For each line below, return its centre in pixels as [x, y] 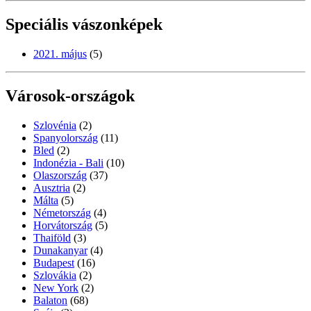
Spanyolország [66, 138]
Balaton [50, 301]
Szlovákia [55, 276]
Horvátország [63, 226]
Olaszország [60, 176]
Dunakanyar [60, 251]
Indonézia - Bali [68, 163]
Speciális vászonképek [84, 25]
